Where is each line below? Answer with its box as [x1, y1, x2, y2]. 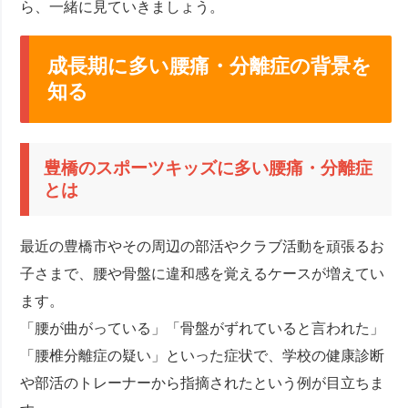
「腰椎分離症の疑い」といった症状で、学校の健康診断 [20, 348, 385, 364]
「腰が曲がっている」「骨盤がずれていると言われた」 [20, 321, 385, 337]
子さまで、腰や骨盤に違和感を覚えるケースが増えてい [20, 266, 385, 282]
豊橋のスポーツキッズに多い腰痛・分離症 [44, 158, 373, 178]
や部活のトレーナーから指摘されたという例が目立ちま [20, 375, 385, 392]
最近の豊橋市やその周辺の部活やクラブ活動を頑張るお [20, 239, 385, 255]
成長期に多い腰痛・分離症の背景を [47, 54, 372, 77]
